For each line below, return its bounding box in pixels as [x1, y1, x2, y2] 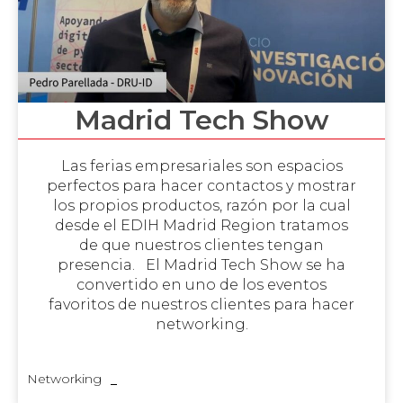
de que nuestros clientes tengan [79, 236, 324, 254]
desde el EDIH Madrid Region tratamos [55, 216, 348, 234]
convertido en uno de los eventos [76, 275, 327, 293]
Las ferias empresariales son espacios [60, 157, 343, 175]
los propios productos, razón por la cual [52, 196, 351, 214]
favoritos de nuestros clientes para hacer [49, 295, 354, 313]
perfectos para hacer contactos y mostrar [47, 176, 356, 194]
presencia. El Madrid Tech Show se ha [58, 255, 345, 273]
